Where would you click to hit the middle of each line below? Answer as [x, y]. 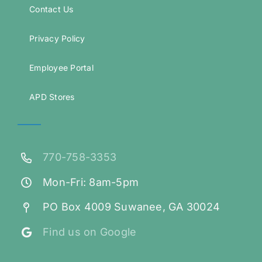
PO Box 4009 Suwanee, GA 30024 [132, 207]
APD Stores [52, 97]
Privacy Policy [57, 39]
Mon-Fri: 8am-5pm [91, 182]
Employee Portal [61, 68]
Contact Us [51, 9]
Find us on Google [90, 232]
